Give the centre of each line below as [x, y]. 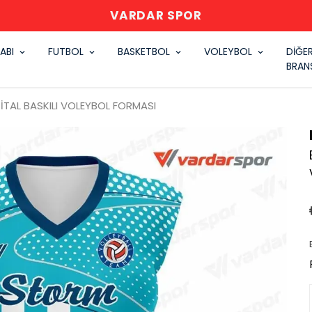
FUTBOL [66, 52]
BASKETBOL [144, 52]
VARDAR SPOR [156, 15]
